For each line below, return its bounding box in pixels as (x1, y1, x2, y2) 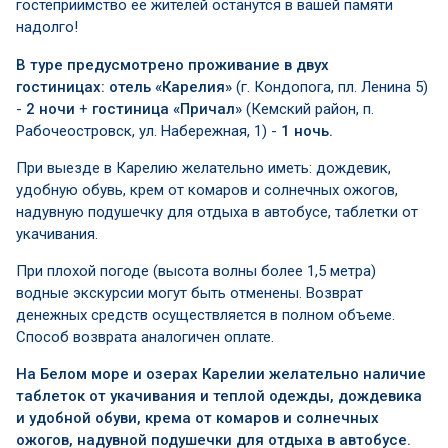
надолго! (16, 18, 78, 36)
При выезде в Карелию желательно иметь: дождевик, (16, 159, 391, 177)
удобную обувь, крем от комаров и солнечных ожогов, (16, 181, 398, 199)
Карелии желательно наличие (202, 365, 426, 383)
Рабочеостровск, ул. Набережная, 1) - (16, 122, 281, 140)
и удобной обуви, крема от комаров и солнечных (16, 409, 379, 427)
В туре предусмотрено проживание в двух (16, 56, 329, 74)
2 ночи (26, 100, 75, 118)
